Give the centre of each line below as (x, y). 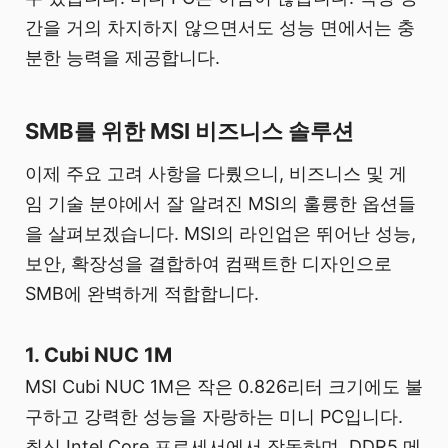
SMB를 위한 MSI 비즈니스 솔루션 (189, 130)
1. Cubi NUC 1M (98, 354)
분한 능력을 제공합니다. (122, 57)
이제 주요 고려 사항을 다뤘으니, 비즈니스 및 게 (216, 173)
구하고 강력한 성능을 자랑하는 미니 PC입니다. (214, 416)
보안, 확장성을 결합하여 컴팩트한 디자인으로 (208, 263)
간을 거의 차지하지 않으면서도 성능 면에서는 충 (220, 27)
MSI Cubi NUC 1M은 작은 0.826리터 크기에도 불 (224, 386)
